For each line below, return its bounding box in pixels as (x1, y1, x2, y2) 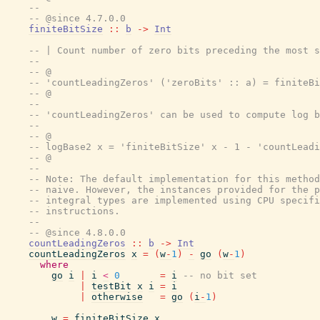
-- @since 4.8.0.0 (29, 227, 126, 238)
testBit (91, 281, 131, 291)
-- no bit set (183, 270, 257, 281)
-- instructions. (29, 206, 120, 216)
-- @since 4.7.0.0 (29, 13, 126, 24)
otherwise (91, 291, 143, 302)
